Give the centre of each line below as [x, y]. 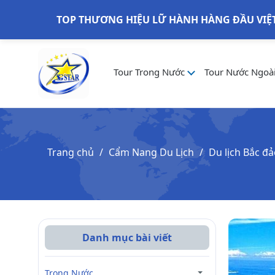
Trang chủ [71, 153]
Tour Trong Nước [151, 72]
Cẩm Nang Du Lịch [151, 153]
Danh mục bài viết [127, 238]
